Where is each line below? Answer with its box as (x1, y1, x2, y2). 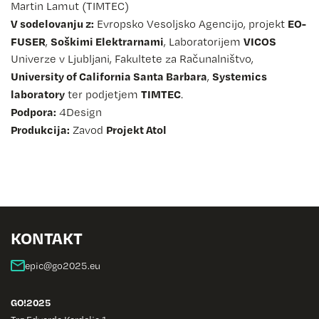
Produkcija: (11, 122, 70, 137)
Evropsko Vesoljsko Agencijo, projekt (94, 16, 288, 31)
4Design (56, 105, 102, 119)
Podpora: (11, 104, 56, 119)
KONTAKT (11, 226, 83, 249)
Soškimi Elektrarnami (51, 33, 164, 48)
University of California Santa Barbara (11, 68, 207, 83)
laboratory (11, 86, 65, 101)
